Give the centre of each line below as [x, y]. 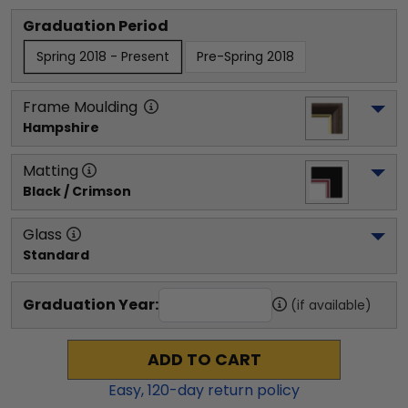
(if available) [331, 305]
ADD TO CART [204, 359]
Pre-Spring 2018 [245, 56]
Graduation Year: [91, 304]
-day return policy [235, 390]
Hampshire [61, 127]
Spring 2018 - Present [103, 56]
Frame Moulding [80, 107]
